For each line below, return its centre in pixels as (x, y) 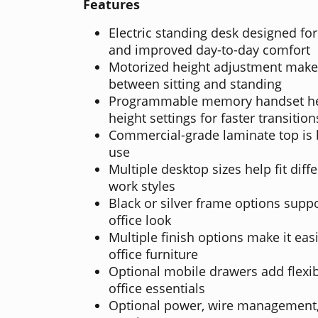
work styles (142, 186)
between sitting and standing (195, 83)
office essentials (157, 288)
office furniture (153, 254)
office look (140, 220)
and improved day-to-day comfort (209, 49)
